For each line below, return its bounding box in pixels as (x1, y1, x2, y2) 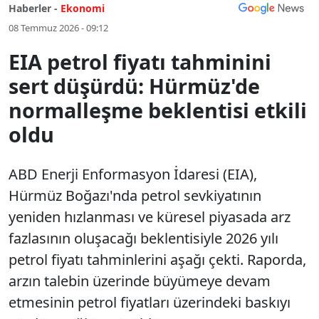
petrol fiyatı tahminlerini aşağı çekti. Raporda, (9, 250, 306, 269)
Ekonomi (61, 1, 105, 15)
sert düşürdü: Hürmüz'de (9, 72, 260, 100)
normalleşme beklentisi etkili (9, 96, 307, 124)
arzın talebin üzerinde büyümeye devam (9, 271, 271, 291)
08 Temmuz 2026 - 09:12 (9, 21, 108, 34)
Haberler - (9, 1, 58, 15)
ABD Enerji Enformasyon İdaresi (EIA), (9, 164, 257, 184)
